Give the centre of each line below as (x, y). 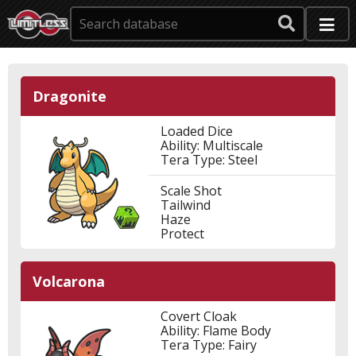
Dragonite (70, 96)
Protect (182, 234)
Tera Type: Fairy (208, 345)
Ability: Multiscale (211, 145)
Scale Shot (191, 191)
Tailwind (185, 205)
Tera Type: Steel (209, 160)
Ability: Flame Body (215, 331)
